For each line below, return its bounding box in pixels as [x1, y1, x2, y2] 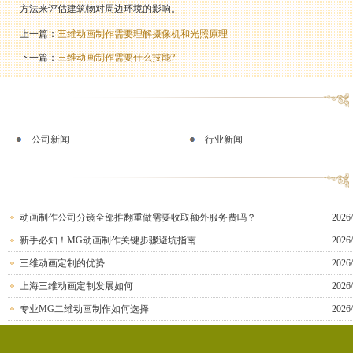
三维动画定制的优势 [20, 258, 105, 269]
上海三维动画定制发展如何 [20, 281, 133, 292]
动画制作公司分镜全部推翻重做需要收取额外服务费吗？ [20, 212, 256, 223]
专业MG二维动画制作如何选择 [20, 303, 149, 314]
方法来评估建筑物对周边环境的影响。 [20, 3, 180, 14]
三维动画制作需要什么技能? [58, 52, 175, 63]
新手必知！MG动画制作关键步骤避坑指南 [20, 235, 196, 246]
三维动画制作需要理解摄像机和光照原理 [58, 28, 228, 39]
